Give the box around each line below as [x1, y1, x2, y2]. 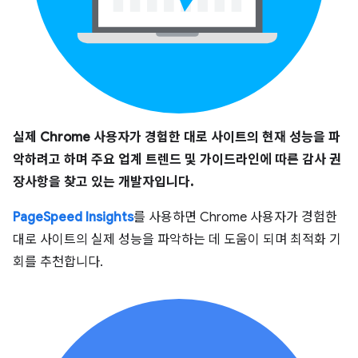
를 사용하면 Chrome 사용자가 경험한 [133, 209, 337, 225]
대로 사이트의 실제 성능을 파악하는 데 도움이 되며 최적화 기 [13, 231, 341, 248]
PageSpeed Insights [13, 209, 133, 225]
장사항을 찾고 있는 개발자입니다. [13, 173, 193, 190]
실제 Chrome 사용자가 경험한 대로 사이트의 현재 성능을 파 [13, 129, 340, 145]
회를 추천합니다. [13, 253, 103, 270]
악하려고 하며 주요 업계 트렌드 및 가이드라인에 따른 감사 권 [13, 151, 341, 168]
